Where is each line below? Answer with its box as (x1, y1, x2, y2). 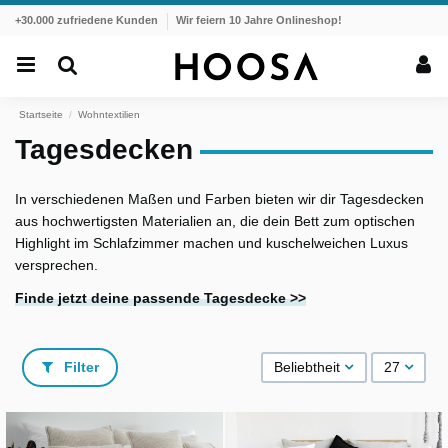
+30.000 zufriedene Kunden (15, 14, 158, 27)
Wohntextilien (78, 108, 141, 120)
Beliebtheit (274, 359, 341, 376)
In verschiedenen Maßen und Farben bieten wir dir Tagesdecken (15, 190, 424, 207)
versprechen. (15, 256, 98, 273)
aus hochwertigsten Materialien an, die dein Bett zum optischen (15, 212, 415, 229)
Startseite (19, 108, 64, 120)
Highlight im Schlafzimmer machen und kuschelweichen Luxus (15, 234, 408, 251)
